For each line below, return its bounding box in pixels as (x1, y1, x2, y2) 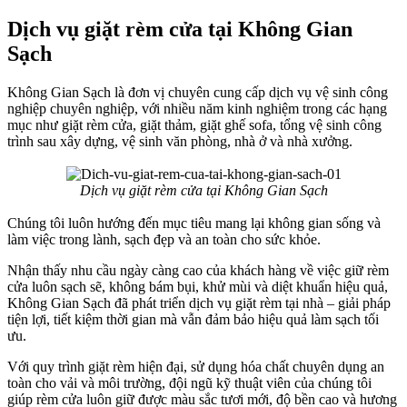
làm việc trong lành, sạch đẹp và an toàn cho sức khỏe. (7, 232, 321, 248)
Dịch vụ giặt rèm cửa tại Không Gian (7, 17, 352, 42)
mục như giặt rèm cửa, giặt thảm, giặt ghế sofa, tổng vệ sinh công (7, 117, 382, 134)
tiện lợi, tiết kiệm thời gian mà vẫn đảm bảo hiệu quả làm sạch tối (7, 312, 379, 328)
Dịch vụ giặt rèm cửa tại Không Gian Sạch (79, 183, 328, 199)
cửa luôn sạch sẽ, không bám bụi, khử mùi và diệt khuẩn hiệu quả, (7, 279, 388, 295)
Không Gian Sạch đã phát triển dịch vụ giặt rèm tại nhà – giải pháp (7, 295, 391, 312)
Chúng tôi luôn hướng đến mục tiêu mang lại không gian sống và (7, 215, 381, 232)
